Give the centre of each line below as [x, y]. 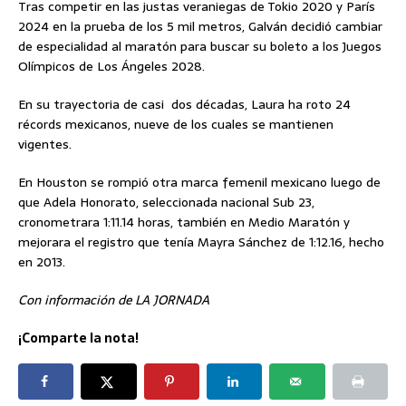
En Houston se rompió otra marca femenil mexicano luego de [199, 183]
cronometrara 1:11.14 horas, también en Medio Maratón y [184, 222]
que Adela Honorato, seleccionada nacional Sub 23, [166, 203]
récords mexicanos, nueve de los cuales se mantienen [176, 125]
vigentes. [45, 145]
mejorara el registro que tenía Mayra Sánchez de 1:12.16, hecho [201, 242]
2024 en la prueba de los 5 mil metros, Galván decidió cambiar [200, 27]
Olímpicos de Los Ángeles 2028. [111, 67]
